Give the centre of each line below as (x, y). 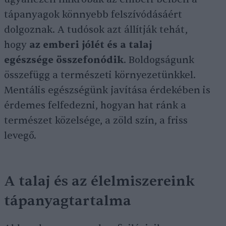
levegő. (20, 136)
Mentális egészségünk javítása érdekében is (107, 91)
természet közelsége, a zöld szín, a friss (96, 121)
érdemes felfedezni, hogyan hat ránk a (95, 106)
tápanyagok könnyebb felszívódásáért (93, 15)
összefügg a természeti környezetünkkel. (100, 75)
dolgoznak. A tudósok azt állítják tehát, (96, 30)
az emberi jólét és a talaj (91, 45)
